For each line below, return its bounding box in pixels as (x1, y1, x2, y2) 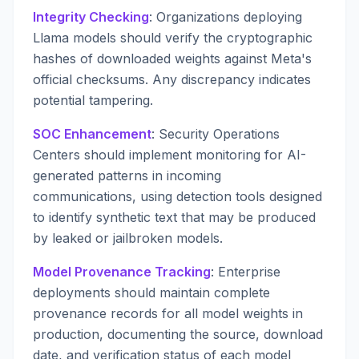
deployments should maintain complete (33, 284, 270, 301)
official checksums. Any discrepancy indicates (33, 71, 311, 87)
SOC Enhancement (33, 126, 151, 142)
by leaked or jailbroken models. (33, 230, 223, 246)
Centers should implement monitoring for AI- (33, 147, 306, 163)
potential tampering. (33, 92, 153, 108)
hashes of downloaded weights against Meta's (33, 50, 312, 67)
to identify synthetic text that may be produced (33, 209, 316, 225)
